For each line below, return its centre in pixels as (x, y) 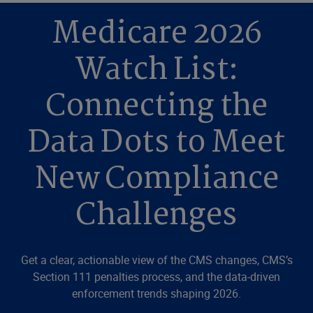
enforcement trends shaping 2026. (156, 293)
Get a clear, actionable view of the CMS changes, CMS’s (156, 260)
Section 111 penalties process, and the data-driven (156, 277)
